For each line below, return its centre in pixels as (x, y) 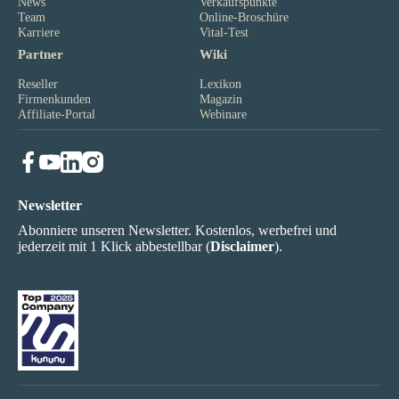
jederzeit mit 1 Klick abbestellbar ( (114, 247)
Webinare (223, 114)
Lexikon (220, 84)
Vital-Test (224, 33)
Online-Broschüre (244, 17)
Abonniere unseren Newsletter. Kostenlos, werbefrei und (177, 231)
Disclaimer (242, 247)
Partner (41, 55)
